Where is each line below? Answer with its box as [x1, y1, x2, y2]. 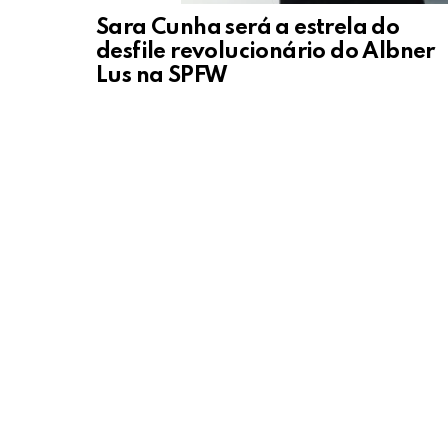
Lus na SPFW [96, 64, 228, 87]
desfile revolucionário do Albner [96, 40, 435, 63]
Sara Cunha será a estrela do [96, 16, 400, 39]
